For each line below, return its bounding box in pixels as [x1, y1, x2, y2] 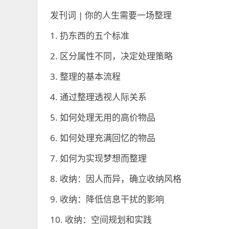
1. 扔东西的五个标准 [50, 30, 129, 41]
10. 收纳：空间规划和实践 [50, 214, 152, 225]
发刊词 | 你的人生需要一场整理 [50, 9, 172, 21]
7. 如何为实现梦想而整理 [50, 152, 147, 164]
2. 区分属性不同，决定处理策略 [50, 50, 173, 62]
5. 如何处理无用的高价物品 [50, 111, 155, 123]
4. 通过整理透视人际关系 [50, 91, 147, 103]
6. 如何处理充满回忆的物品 [50, 132, 155, 144]
